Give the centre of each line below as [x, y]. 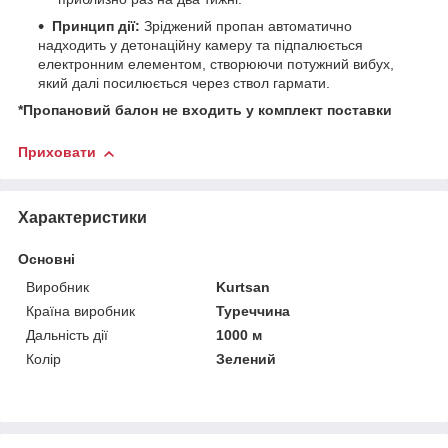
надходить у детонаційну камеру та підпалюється [200, 45]
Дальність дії [67, 334]
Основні [46, 258]
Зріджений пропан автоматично [246, 26]
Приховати [57, 152]
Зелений [246, 358]
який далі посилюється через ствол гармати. [184, 83]
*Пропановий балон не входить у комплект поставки [205, 110]
